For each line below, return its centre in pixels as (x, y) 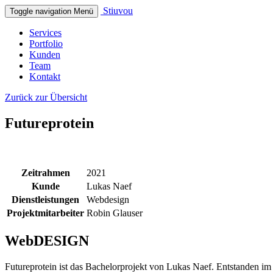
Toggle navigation (41, 11)
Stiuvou (117, 11)
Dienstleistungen (45, 199)
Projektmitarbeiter (45, 213)
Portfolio (46, 44)
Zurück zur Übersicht (46, 97)
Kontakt (45, 76)
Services (45, 33)
